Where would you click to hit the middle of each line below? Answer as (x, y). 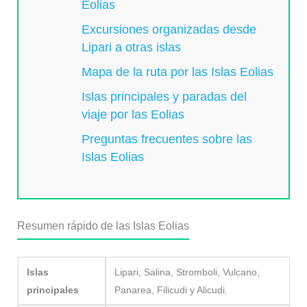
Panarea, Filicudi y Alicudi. (171, 290)
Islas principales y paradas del (164, 97)
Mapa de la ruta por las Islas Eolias (178, 72)
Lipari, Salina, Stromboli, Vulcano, (187, 272)
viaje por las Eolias (133, 115)
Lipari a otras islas (132, 48)
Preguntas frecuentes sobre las (167, 139)
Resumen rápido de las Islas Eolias (103, 226)
